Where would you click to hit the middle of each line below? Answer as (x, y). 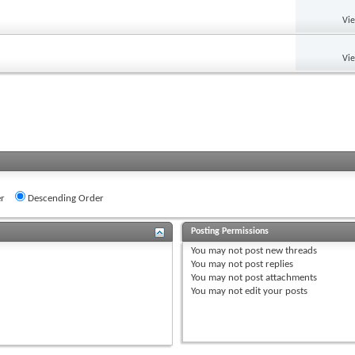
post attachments (280, 277)
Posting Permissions (230, 231)
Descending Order (65, 198)
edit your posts (275, 291)
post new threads (280, 250)
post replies (268, 264)
